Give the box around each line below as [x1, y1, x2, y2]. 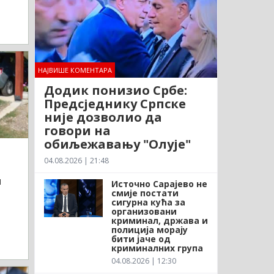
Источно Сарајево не [111, 177, 207, 190]
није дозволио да [43, 108, 162, 125]
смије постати [111, 187, 179, 199]
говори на [43, 122, 111, 139]
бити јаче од [111, 232, 171, 245]
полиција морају [111, 223, 188, 235]
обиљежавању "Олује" [43, 135, 191, 152]
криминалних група [111, 242, 203, 254]
